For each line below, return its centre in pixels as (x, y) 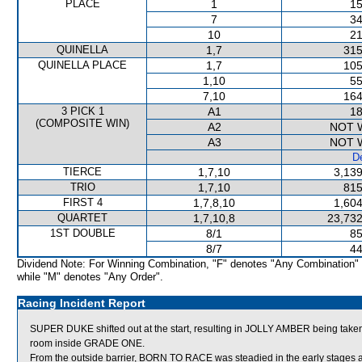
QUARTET (82, 218)
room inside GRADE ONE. (87, 343)
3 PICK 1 (82, 111)
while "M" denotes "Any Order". (90, 277)
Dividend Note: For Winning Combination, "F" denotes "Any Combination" (188, 264)
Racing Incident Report (82, 303)
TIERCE (82, 172)
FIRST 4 (82, 202)
